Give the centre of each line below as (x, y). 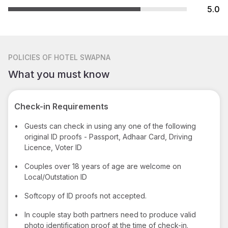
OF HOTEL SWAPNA (76, 57)
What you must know (59, 74)
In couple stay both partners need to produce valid (110, 214)
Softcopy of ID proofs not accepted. (85, 195)
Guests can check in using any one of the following (110, 126)
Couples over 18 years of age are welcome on (103, 166)
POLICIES (24, 57)
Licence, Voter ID (53, 147)
